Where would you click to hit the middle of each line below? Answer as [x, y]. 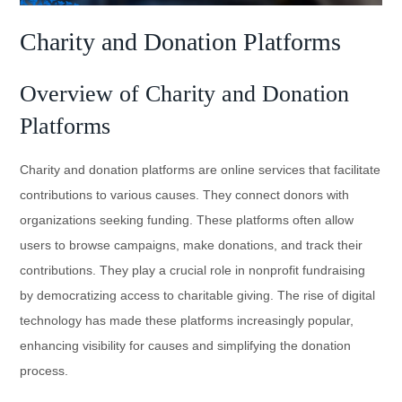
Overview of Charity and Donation [185, 93]
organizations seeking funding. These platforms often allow [187, 219]
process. [44, 370]
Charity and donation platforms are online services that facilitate [201, 169]
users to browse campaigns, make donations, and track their [192, 245]
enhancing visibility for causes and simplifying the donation [186, 345]
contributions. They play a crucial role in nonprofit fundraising [193, 270]
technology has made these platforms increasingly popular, [187, 320]
